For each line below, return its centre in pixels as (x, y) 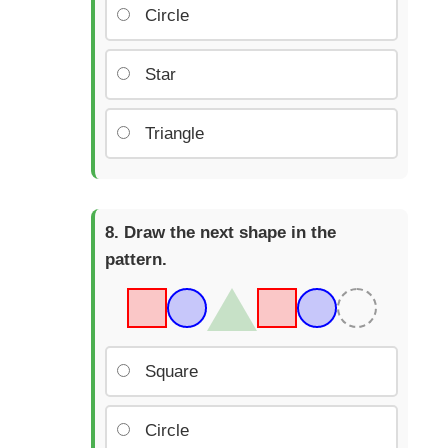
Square (171, 371)
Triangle (174, 133)
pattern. (136, 259)
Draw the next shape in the (230, 232)
